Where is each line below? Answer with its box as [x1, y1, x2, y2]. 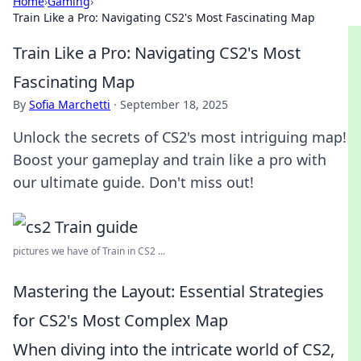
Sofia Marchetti [29, 97, 110, 112]
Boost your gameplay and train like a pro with [13, 150, 326, 169]
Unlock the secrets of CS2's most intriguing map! [13, 127, 346, 147]
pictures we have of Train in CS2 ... [13, 244, 165, 258]
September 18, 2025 [120, 97, 228, 112]
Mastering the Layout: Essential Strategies [13, 280, 324, 302]
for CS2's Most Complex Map [13, 309, 228, 331]
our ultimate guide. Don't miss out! [13, 172, 254, 192]
